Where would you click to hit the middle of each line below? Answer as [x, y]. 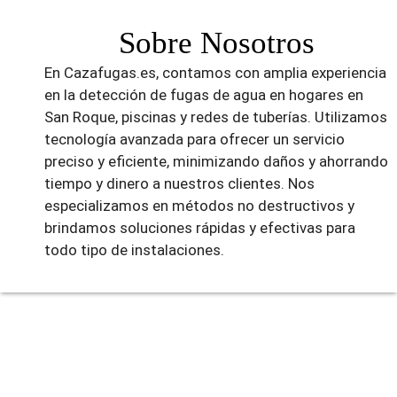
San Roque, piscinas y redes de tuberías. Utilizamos [216, 117]
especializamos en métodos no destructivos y [199, 205]
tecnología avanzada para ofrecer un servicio [195, 139]
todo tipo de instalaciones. [134, 249]
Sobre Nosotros [216, 43]
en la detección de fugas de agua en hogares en [204, 94]
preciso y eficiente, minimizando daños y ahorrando [216, 161]
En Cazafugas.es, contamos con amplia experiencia [215, 72]
